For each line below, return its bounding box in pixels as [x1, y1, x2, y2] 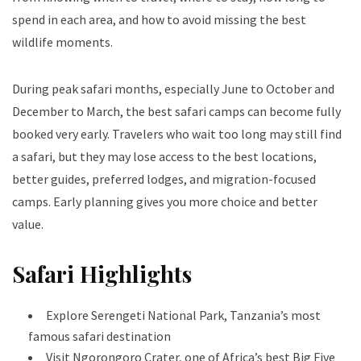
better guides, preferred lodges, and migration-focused [12, 171, 316, 188]
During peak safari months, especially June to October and [12, 81, 334, 98]
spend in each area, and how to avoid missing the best [12, 11, 306, 28]
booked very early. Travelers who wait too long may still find [12, 126, 342, 143]
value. [12, 216, 44, 233]
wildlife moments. [12, 34, 113, 51]
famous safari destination [28, 328, 171, 345]
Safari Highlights [12, 259, 192, 289]
